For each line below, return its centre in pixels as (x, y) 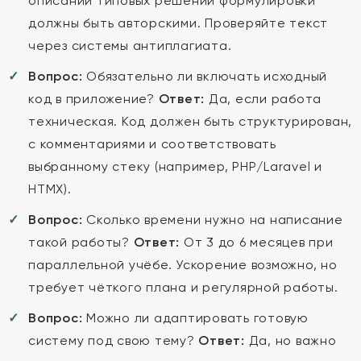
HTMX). (50, 189)
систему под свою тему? (114, 340)
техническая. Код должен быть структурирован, (190, 121)
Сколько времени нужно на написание (213, 220)
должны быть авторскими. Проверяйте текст (178, 23)
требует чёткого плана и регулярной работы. (183, 287)
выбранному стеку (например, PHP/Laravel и (175, 166)
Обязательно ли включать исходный (205, 76)
